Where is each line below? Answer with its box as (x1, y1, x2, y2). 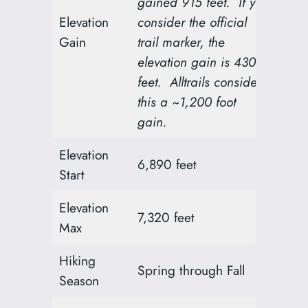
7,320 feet (137, 208, 195, 228)
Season (59, 271, 100, 291)
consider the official (137, 12, 247, 32)
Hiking (59, 251, 96, 271)
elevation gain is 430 (137, 52, 256, 72)
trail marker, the (137, 32, 225, 52)
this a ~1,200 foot (137, 92, 236, 112)
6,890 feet (137, 155, 197, 175)
